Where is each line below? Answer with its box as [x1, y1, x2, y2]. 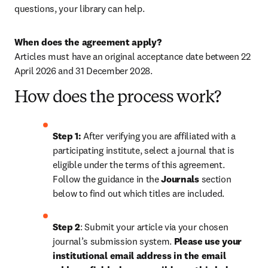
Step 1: [53, 130, 84, 142]
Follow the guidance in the [53, 173, 162, 185]
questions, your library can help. [14, 2, 145, 14]
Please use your [173, 235, 242, 247]
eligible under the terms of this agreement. [53, 159, 225, 170]
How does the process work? [14, 90, 221, 106]
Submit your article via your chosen [84, 221, 229, 233]
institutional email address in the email [53, 249, 226, 261]
